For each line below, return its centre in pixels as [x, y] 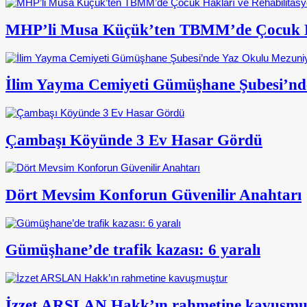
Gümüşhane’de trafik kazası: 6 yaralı [133, 250]
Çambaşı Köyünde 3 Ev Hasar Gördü [134, 140]
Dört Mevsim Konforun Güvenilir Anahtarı [153, 195]
